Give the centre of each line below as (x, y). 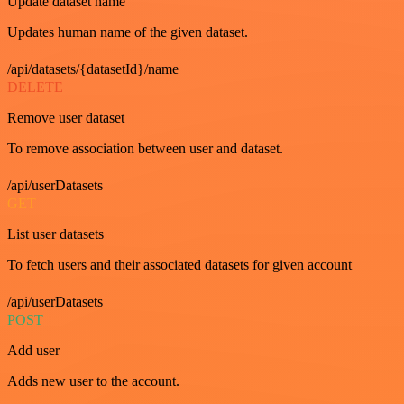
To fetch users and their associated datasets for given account (179, 264)
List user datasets (55, 234)
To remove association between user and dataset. (145, 148)
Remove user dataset (66, 117)
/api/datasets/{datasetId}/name (93, 69)
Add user (33, 350)
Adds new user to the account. (93, 381)
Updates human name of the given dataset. (128, 32)
